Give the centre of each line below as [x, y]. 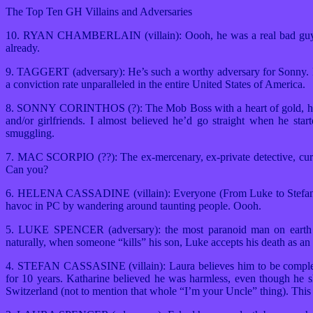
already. [23, 48]
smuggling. [30, 133]
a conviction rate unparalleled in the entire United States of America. [155, 84]
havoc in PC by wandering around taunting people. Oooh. [133, 206]
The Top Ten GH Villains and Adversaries [99, 12]
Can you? [27, 169]
